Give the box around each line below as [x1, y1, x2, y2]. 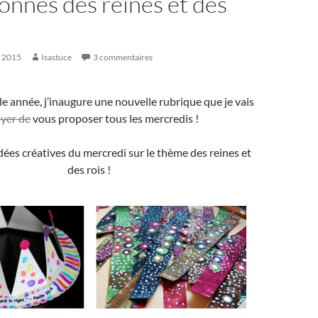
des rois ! [67, 163, 111, 176]
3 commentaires [93, 52, 153, 62]
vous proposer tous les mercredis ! [30, 111, 199, 125]
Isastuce [41, 52, 72, 62]
